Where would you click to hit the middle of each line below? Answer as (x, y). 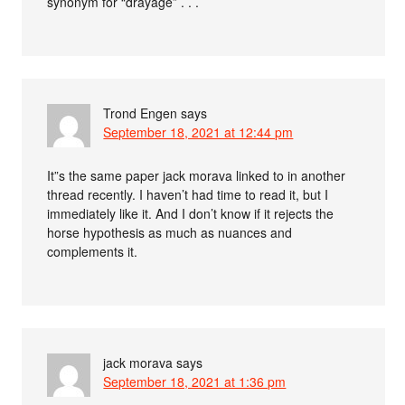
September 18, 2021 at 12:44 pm (198, 132)
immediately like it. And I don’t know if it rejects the (191, 214)
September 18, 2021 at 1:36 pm (195, 382)
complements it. (93, 252)
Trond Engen (141, 113)
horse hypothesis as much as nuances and (170, 233)
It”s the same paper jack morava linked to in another (197, 176)
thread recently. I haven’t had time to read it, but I (188, 195)
